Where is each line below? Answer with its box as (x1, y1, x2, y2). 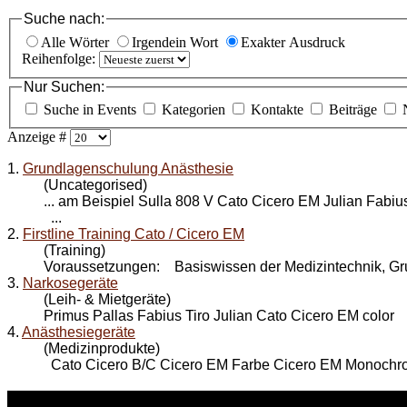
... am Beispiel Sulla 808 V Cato (44, 194, 248, 210)
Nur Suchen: (24, 78, 104, 94)
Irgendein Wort (132, 34, 222, 50)
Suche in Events (44, 102, 140, 118)
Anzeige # (7, 129, 70, 145)
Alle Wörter (41, 34, 113, 50)
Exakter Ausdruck (241, 34, 345, 50)
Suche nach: (24, 11, 104, 26)
